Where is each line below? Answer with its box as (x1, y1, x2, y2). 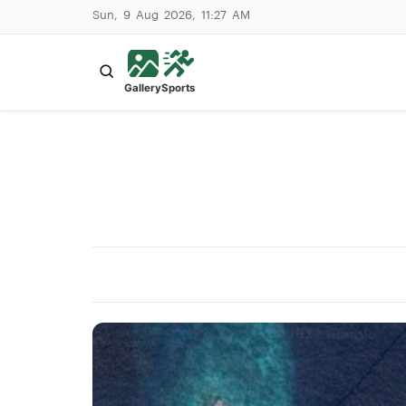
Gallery (124, 82, 161, 94)
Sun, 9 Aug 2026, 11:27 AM (92, 7, 250, 25)
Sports (161, 82, 195, 94)
